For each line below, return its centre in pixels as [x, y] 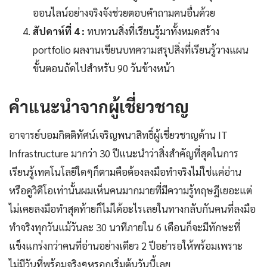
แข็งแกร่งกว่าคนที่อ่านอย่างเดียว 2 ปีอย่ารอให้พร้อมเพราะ [126, 246]
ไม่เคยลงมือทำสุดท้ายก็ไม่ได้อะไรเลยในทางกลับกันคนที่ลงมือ [132, 209]
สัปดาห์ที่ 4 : [59, 31]
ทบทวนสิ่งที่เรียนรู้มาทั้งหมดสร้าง [152, 31]
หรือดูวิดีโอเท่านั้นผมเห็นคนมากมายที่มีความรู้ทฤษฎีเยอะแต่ [131, 190]
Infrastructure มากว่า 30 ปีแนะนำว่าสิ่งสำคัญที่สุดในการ [124, 153]
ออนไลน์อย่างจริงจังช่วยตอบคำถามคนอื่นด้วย [124, 13]
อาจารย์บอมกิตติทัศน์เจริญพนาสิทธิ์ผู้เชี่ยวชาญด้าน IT [118, 135]
